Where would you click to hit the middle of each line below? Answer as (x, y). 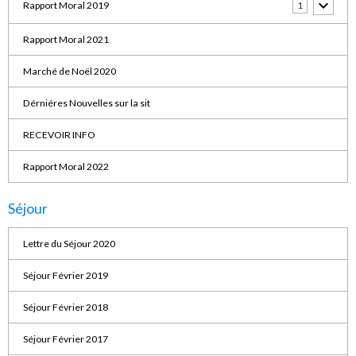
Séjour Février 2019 (65, 275)
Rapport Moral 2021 (66, 39)
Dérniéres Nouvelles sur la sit (86, 103)
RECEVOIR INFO (59, 134)
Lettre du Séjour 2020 (69, 243)
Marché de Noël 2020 (69, 71)
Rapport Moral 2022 (66, 166)
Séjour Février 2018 (65, 307)
